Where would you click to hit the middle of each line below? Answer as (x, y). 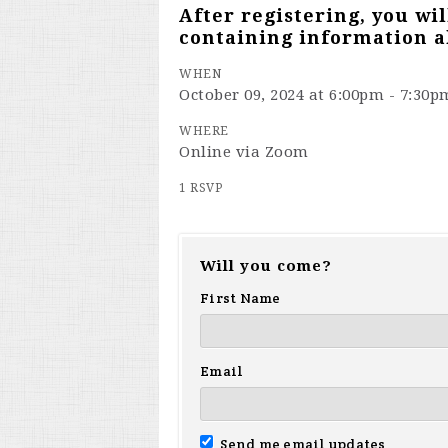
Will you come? (266, 266)
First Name (240, 298)
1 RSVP (200, 188)
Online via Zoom (244, 152)
